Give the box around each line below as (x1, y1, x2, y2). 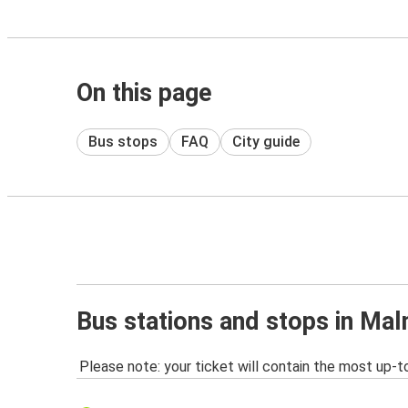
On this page (76, 78, 212, 107)
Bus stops (88, 132, 158, 150)
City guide (232, 132, 300, 150)
